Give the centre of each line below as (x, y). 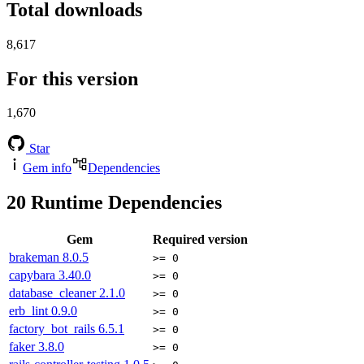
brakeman (36, 258)
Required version (200, 240)
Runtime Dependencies (124, 203)
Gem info (47, 168)
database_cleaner (54, 293)
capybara (34, 275)
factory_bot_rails (54, 329)
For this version (72, 78)
